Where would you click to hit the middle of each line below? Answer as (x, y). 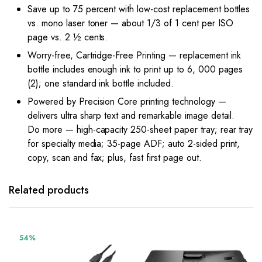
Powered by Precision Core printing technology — (127, 101)
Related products (49, 190)
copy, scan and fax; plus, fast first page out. (115, 157)
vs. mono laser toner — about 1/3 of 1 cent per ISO (130, 23)
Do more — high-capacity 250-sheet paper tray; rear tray (140, 129)
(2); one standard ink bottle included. (101, 83)
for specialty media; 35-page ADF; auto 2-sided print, (134, 143)
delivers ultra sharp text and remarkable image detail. (131, 115)
